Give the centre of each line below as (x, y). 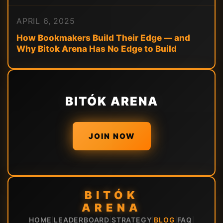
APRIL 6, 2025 (46, 21)
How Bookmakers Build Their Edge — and (103, 38)
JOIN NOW (111, 136)
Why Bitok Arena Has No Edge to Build (97, 49)
